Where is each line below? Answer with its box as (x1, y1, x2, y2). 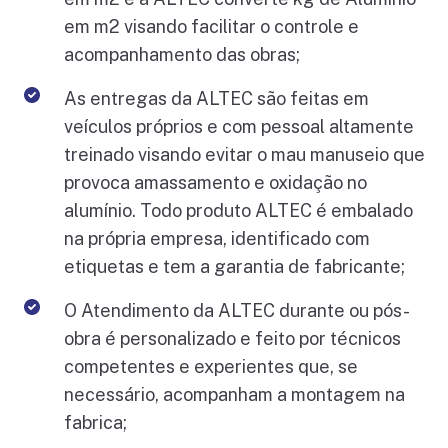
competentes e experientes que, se (64, 356, 359, 378)
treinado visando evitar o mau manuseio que (64, 144, 426, 166)
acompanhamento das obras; (64, 44, 301, 66)
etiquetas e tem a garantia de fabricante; (64, 256, 406, 278)
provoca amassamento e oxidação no (64, 172, 368, 194)
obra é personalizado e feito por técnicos (64, 328, 402, 350)
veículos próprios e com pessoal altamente (64, 116, 415, 138)
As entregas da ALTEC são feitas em (64, 88, 370, 110)
